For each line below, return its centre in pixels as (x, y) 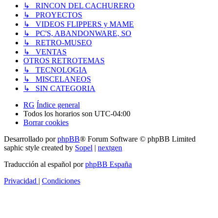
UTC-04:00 (112, 114)
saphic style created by (39, 148)
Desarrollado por (31, 139)
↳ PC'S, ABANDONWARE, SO (77, 34)
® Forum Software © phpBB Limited (138, 139)
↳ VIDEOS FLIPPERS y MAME (79, 24)
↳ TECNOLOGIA (55, 70)
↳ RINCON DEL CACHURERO (79, 6)
